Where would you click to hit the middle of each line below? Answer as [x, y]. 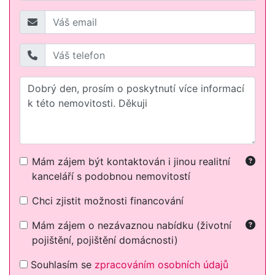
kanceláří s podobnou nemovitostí [111, 176]
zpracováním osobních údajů [161, 264]
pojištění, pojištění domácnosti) [105, 240]
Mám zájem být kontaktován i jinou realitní [131, 161]
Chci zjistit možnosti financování [108, 200]
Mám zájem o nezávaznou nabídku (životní [132, 225]
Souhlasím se [61, 264]
